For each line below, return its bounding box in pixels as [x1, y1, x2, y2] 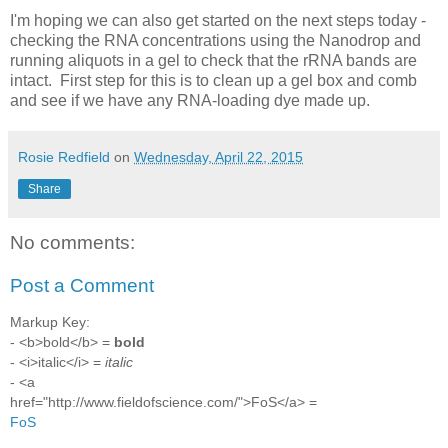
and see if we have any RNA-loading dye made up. [10, 91, 370, 109]
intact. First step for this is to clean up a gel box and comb [10, 71, 417, 89]
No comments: [10, 231, 135, 253]
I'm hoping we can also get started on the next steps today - [10, 11, 426, 29]
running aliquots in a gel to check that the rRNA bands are [10, 51, 417, 69]
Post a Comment [10, 275, 154, 297]
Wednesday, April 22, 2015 [134, 148, 303, 165]
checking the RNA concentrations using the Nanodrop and [10, 31, 421, 49]
